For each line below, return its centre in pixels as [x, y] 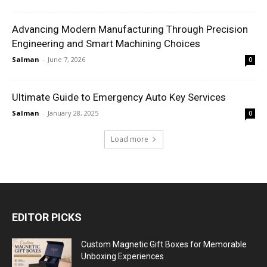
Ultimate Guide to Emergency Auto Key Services [119, 97]
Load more [129, 139]
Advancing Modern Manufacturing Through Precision [130, 29]
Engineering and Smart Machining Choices [106, 43]
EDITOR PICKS [47, 217]
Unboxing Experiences [122, 256]
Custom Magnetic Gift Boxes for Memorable [164, 244]
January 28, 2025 [73, 113]
